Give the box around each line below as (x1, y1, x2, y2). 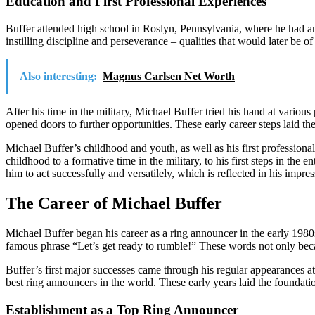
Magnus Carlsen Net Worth (103, 70, 235, 83)
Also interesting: (20, 70, 97, 83)
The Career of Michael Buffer (6, 194, 222, 213)
